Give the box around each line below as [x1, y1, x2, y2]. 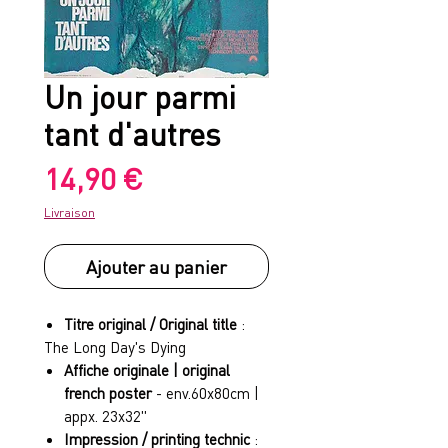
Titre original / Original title [64, 314, 241, 334]
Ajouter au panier [86, 255, 227, 278]
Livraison [44, 205, 95, 220]
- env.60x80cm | [156, 383, 259, 403]
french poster [64, 383, 156, 403]
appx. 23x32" [64, 406, 147, 426]
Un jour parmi [44, 77, 236, 116]
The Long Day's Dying [44, 337, 186, 357]
